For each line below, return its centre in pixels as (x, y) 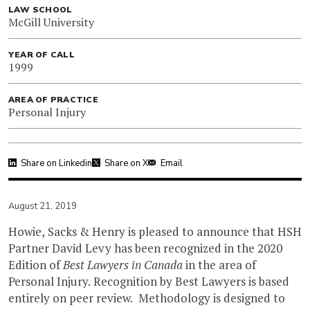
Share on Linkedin (56, 163)
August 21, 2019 (43, 206)
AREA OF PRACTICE (53, 99)
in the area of (219, 264)
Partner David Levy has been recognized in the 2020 (145, 248)
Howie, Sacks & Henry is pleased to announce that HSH (155, 231)
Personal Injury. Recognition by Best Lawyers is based (149, 281)
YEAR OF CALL (42, 54)
